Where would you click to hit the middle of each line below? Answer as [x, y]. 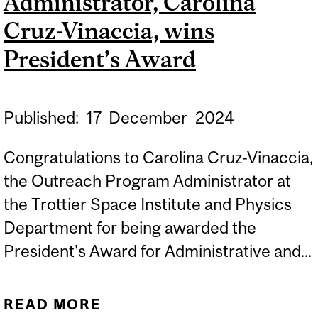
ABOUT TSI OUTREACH [210, 305]
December [150, 118]
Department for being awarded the [130, 227]
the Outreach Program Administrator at [147, 180]
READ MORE [53, 305]
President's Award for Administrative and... [158, 251]
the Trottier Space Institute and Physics [148, 204]
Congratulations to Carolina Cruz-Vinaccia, [158, 157]
